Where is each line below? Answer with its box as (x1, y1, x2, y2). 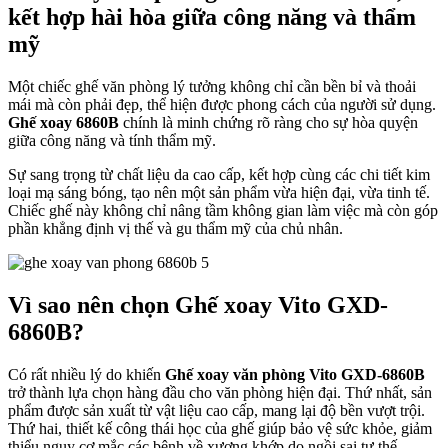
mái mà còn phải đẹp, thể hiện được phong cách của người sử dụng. (8, 95, 436, 113)
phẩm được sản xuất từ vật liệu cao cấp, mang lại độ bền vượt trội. (8, 401, 425, 419)
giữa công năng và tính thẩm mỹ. (8, 131, 216, 149)
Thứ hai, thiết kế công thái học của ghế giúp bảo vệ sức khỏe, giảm (8, 419, 432, 437)
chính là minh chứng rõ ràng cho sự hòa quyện (119, 113, 418, 131)
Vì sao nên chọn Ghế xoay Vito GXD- (8, 291, 388, 318)
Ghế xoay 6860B (8, 113, 119, 131)
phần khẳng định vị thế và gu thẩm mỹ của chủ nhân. (8, 219, 343, 237)
